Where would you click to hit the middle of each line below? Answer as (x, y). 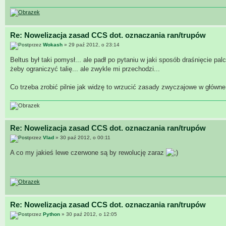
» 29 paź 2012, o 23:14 (91, 45)
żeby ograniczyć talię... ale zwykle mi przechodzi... (85, 69)
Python (51, 214)
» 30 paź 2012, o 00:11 (82, 138)
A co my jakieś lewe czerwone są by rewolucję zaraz (88, 153)
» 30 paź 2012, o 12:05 (89, 214)
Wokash (53, 45)
